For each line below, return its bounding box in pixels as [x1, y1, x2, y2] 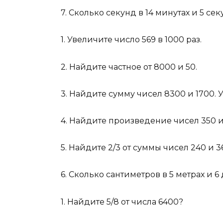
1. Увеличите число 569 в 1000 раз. [61, 35, 202, 45]
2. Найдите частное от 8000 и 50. [61, 62, 197, 72]
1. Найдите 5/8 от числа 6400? [61, 197, 183, 207]
